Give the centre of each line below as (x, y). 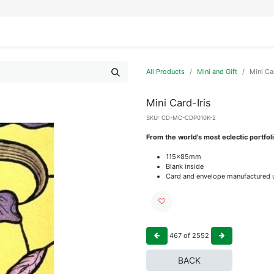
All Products (165, 72)
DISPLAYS (63, 31)
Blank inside (185, 166)
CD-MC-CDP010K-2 (189, 117)
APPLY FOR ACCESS (232, 31)
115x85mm (183, 156)
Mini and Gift (217, 72)
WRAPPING (113, 31)
